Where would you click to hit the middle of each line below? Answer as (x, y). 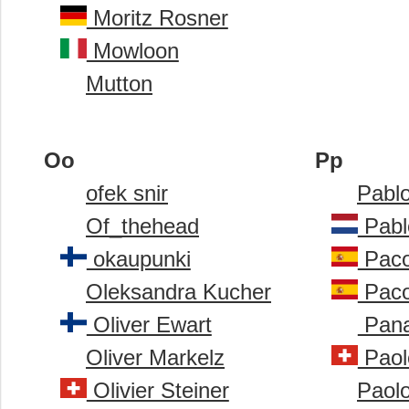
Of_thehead (142, 226)
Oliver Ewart (149, 325)
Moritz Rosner (157, 18)
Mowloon (132, 51)
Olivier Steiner (157, 391)
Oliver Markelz (155, 358)
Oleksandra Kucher (178, 292)
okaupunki (138, 259)
